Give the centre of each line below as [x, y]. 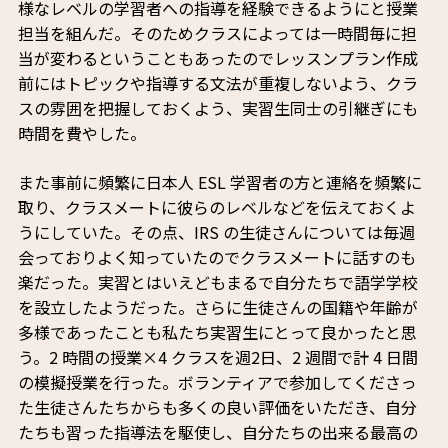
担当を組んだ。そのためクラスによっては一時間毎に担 [217, 33]
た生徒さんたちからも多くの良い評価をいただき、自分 [217, 407]
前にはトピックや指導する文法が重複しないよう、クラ [217, 83]
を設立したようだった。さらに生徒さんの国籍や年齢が [217, 307]
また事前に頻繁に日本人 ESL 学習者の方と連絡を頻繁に [219, 182]
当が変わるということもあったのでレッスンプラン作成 [217, 58]
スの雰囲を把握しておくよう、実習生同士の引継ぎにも [217, 108]
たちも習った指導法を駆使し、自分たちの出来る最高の [217, 432]
